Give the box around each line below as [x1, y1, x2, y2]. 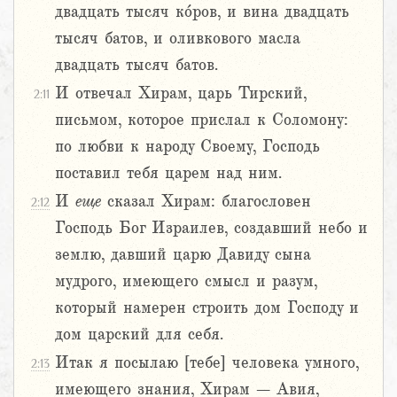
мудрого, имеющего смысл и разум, [55, 272, 317, 291]
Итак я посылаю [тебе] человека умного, [55, 354, 359, 372]
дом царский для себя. [55, 325, 223, 344]
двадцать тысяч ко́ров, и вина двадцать [55, 3, 349, 21]
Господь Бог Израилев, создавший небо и [55, 219, 368, 237]
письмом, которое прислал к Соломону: [55, 111, 348, 129]
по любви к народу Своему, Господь [55, 137, 320, 156]
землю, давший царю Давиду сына [55, 245, 311, 264]
